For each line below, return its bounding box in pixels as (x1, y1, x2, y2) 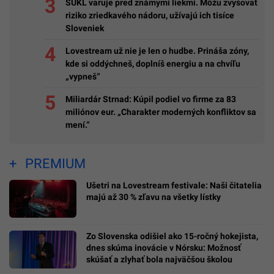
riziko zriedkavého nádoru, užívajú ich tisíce (65, 10, 234, 20)
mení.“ (65, 119, 90, 130)
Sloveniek (65, 23, 104, 33)
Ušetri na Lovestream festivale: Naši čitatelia (86, 180, 262, 191)
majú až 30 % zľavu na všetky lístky (86, 192, 221, 202)
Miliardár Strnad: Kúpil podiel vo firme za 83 (65, 94, 236, 104)
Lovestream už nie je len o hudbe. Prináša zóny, (65, 45, 249, 56)
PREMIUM (24, 156, 86, 172)
